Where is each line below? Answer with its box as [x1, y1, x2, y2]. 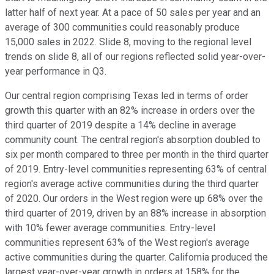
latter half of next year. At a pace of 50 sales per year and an [5, 7, 261, 19]
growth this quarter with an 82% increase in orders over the [5, 105, 255, 117]
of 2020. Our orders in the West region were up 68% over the [5, 193, 263, 205]
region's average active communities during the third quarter [5, 178, 259, 190]
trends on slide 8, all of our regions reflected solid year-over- [5, 51, 265, 63]
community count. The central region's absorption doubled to [5, 134, 261, 146]
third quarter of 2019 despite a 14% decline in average [5, 119, 236, 131]
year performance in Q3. [5, 65, 106, 78]
